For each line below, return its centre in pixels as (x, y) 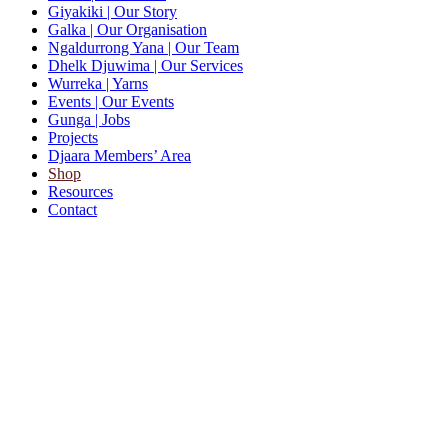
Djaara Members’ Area (119, 155)
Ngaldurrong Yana (108, 47)
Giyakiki (77, 11)
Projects (73, 137)
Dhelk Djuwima (101, 65)
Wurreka (77, 83)
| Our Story (142, 11)
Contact (72, 209)
